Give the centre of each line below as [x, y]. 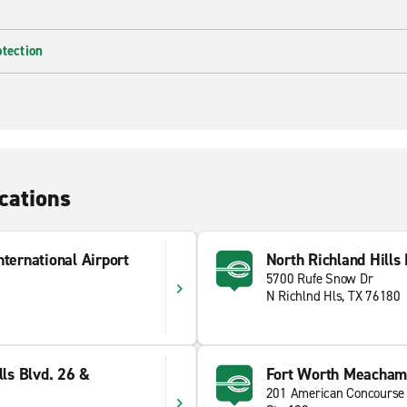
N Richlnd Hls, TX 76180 [333, 296]
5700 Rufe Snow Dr [319, 279]
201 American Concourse [335, 393]
